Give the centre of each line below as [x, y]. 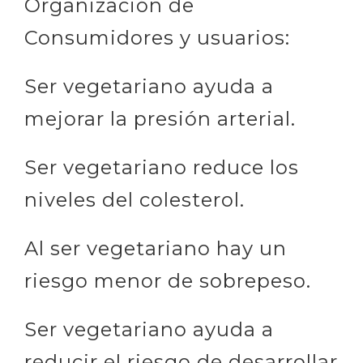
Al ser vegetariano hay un [156, 248]
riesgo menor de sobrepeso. [168, 280]
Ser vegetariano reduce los [162, 167]
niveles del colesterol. [135, 199]
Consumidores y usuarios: [157, 37]
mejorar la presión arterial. [160, 118]
